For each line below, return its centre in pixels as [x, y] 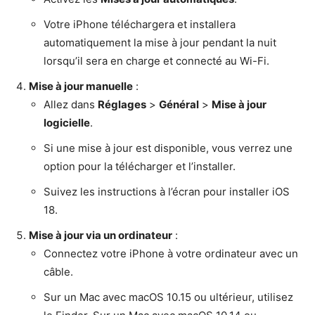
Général [179, 105]
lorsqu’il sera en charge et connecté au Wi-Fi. [156, 61]
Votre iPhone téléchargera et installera [140, 25]
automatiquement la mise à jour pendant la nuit [160, 43]
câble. [58, 272]
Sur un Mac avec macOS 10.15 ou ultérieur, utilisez [168, 297]
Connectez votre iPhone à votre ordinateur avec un [171, 254]
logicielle [67, 123]
